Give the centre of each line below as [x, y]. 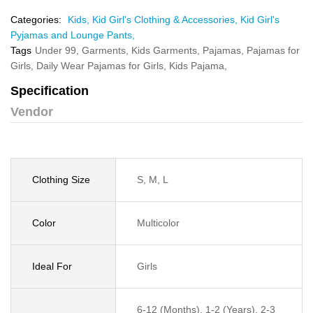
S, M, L [153, 180]
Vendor [32, 112]
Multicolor [158, 223]
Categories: [36, 20]
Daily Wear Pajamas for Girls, [103, 66]
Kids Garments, [167, 50]
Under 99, [58, 50]
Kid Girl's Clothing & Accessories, [166, 20]
